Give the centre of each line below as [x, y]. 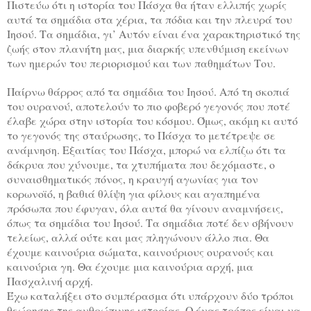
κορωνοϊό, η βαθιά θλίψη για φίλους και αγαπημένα [134, 194]
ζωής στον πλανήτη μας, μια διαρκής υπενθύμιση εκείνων [148, 49]
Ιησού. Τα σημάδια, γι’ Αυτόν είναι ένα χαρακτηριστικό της [154, 34]
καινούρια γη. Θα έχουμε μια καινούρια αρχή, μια [130, 267]
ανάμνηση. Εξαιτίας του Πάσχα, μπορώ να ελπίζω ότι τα [146, 150]
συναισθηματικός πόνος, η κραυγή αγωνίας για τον [133, 179]
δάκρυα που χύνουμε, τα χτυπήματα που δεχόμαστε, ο [141, 165]
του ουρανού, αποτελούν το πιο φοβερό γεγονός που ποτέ [149, 106]
